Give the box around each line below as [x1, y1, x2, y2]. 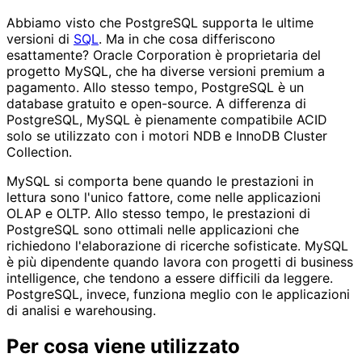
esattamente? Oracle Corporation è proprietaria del [6, 47, 321, 64]
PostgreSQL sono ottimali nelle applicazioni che [6, 221, 299, 238]
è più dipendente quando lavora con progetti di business [6, 254, 353, 271]
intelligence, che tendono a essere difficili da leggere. [6, 270, 333, 287]
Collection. [6, 144, 72, 161]
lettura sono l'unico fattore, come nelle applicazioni [6, 189, 321, 206]
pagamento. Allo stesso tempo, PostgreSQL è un [6, 79, 304, 96]
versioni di [6, 31, 74, 48]
